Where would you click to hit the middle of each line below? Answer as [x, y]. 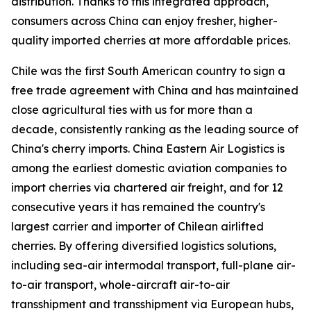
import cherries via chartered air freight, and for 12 [147, 187]
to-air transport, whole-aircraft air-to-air [120, 284]
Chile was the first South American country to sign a [148, 70]
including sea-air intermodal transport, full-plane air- [153, 265]
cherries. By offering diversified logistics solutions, [144, 245]
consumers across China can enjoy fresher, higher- [144, 20]
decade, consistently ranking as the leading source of [155, 129]
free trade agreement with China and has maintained [155, 90]
